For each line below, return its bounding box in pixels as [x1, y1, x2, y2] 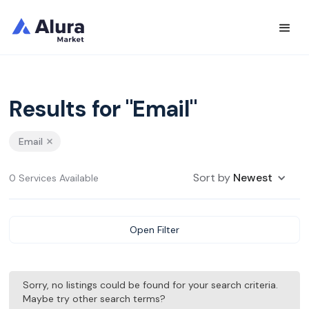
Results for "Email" [9, 94, 197, 123]
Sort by [192, 170, 233, 185]
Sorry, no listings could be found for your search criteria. [23, 279, 279, 291]
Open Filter [130, 223, 179, 236]
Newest [232, 170, 272, 185]
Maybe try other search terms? [23, 292, 166, 305]
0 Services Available [9, 172, 99, 184]
